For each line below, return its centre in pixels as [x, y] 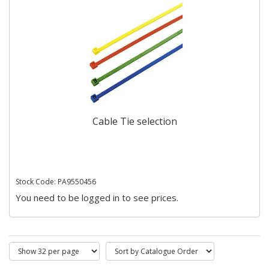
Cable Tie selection [134, 121]
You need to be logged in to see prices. [97, 198]
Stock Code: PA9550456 [56, 181]
